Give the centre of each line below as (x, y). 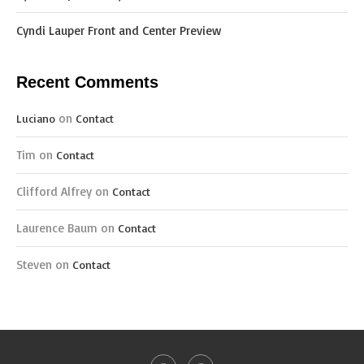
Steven (34, 264)
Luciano (36, 118)
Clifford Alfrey (54, 191)
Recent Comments (87, 82)
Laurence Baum (57, 228)
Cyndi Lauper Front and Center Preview (119, 30)
